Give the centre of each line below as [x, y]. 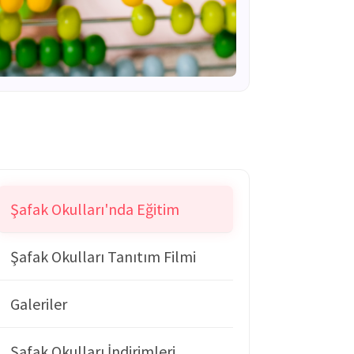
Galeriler [39, 303]
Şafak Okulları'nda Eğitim [95, 209]
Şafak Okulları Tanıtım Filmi [103, 256]
